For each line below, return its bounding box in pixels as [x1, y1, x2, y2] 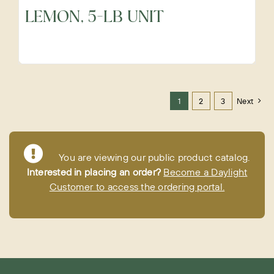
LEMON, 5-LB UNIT [24, 7, 164, 27]
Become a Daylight [163, 166, 248, 178]
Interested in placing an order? [26, 166, 161, 178]
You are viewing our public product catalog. [53, 151, 250, 163]
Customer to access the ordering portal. [49, 180, 225, 193]
